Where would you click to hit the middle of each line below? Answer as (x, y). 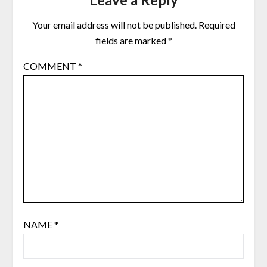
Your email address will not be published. (114, 25)
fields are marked (131, 41)
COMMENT (50, 66)
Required (217, 25)
